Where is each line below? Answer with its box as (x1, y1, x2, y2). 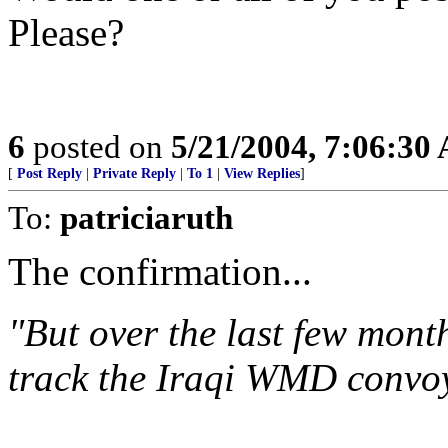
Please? (8, 11, 124, 54)
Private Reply (93, 166, 176, 181)
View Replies (224, 166, 300, 181)
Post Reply (17, 166, 82, 181)
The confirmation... (8, 250, 312, 293)
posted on (25, 128, 171, 165)
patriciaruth (60, 199, 233, 236)
